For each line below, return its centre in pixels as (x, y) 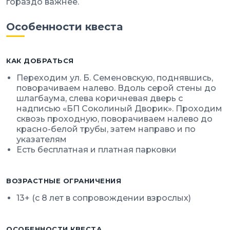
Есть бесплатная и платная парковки (97, 149)
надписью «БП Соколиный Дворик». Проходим (119, 108)
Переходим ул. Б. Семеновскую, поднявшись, (115, 78)
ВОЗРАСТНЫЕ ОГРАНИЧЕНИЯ (64, 180)
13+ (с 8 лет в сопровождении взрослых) (104, 198)
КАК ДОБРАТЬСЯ (40, 60)
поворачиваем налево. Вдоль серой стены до (116, 88)
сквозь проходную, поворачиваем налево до (114, 119)
